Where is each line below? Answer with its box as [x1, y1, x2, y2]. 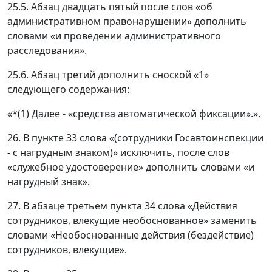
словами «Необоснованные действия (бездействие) [7, 228, 254, 242]
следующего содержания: [7, 83, 129, 97]
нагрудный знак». [7, 175, 90, 189]
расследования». [7, 44, 87, 58]
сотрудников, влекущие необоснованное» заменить [7, 214, 257, 228]
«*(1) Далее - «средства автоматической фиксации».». [7, 107, 260, 121]
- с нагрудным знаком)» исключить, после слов [7, 146, 229, 160]
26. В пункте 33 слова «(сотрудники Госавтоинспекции [7, 131, 263, 145]
